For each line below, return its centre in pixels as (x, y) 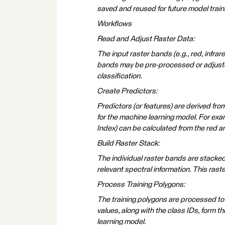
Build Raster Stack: (128, 143)
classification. (120, 76)
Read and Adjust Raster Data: (146, 39)
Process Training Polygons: (141, 185)
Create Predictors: (127, 91)
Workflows (114, 24)
